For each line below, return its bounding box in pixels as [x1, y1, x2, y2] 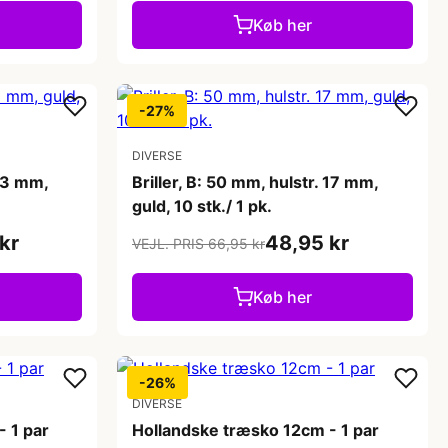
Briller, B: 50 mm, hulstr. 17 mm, [132, 172, 378, 192]
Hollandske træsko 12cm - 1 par [132, 420, 379, 440]
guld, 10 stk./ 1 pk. [132, 196, 272, 216]
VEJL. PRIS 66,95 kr [132, 234, 265, 252]
